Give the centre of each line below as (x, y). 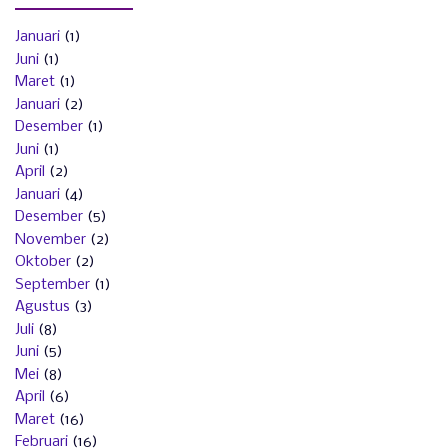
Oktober (43, 262)
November (50, 239)
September (52, 284)
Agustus (42, 307)
